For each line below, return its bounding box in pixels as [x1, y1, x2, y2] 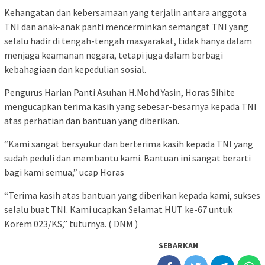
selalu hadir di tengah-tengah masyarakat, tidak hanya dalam [4, 34, 252, 47]
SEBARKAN [159, 240, 198, 251]
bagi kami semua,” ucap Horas [4, 166, 124, 178]
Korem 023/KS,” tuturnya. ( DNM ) [4, 217, 138, 230]
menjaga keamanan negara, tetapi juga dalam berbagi [4, 49, 223, 61]
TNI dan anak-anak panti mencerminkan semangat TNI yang [4, 20, 248, 33]
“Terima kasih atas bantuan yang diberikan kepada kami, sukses [4, 189, 260, 201]
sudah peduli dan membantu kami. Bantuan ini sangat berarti [4, 151, 251, 164]
